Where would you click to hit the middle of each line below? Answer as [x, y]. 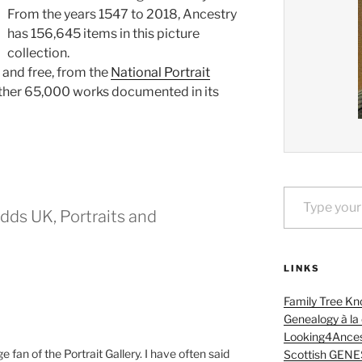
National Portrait [160, 73]
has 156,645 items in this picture [103, 34]
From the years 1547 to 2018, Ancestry [122, 15]
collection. [38, 53]
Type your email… [303, 185]
